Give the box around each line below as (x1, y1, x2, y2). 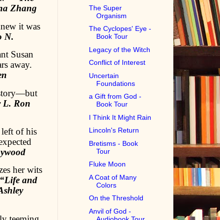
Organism (96, 11, 127, 20)
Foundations (96, 79, 136, 87)
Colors (96, 181, 117, 189)
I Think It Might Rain (89, 113, 152, 121)
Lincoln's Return (89, 126, 139, 135)
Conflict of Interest (89, 58, 146, 67)
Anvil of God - (89, 207, 132, 215)
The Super (89, 3, 122, 12)
